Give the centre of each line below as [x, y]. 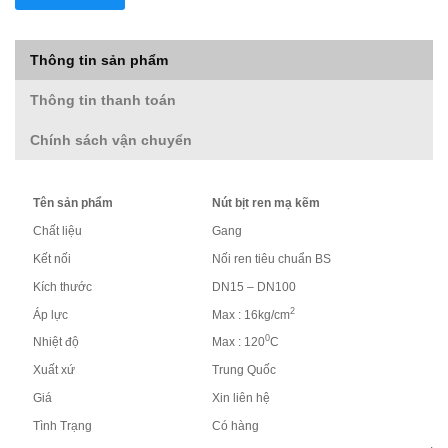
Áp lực [49, 314]
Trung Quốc [242, 369]
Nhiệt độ [54, 341]
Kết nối [50, 258]
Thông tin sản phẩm [99, 59]
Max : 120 [237, 341]
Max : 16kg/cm [249, 314]
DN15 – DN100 [255, 286]
